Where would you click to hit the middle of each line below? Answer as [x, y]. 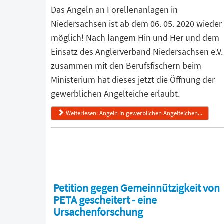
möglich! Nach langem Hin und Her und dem [135, 38]
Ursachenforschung [98, 212]
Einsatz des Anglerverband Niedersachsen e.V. [137, 52]
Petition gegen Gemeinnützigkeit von [137, 188]
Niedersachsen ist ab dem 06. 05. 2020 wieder [136, 24]
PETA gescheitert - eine [105, 200]
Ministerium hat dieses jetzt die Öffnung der [133, 80]
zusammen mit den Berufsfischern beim [126, 66]
